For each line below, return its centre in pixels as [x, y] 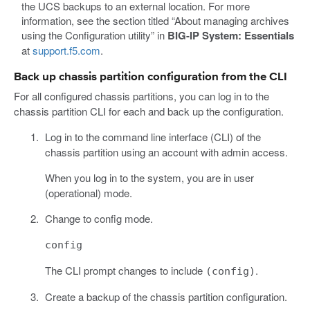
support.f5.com [67, 51]
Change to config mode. [99, 219]
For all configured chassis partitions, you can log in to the [142, 96]
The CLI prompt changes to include [125, 271]
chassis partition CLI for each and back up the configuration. [149, 111]
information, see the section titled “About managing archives [156, 21]
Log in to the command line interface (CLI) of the [153, 137]
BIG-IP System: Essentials [231, 36]
